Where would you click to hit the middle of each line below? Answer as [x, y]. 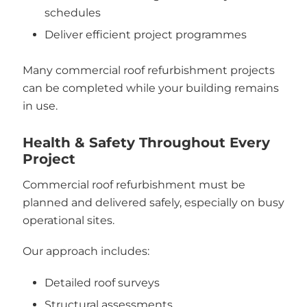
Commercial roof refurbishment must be [134, 184]
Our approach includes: [86, 251]
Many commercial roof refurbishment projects [148, 71]
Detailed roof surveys [102, 282]
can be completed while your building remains [150, 88]
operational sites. [68, 220]
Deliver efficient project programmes [146, 35]
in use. [40, 106]
